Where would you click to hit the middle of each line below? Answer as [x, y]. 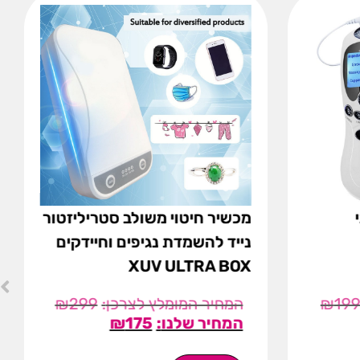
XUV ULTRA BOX [190, 266]
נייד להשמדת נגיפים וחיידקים [153, 242]
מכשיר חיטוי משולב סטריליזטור [147, 218]
